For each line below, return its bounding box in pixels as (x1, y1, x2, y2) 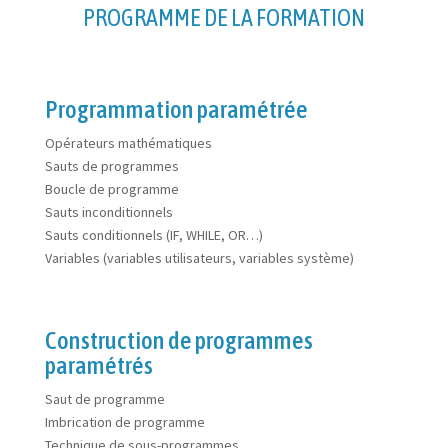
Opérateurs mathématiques (44, 134, 212, 152)
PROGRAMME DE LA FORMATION (82, 4, 365, 31)
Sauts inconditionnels (44, 203, 173, 221)
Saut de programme (44, 390, 165, 408)
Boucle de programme (44, 180, 179, 198)
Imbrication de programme (44, 413, 205, 431)
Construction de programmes (44, 326, 313, 354)
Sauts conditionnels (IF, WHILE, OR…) (44, 226, 263, 244)
